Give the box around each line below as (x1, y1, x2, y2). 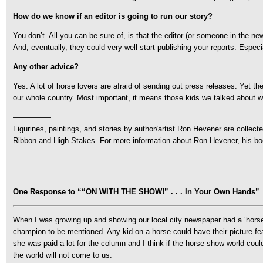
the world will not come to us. (13, 251, 112, 259)
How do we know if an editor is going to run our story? (13, 12, 213, 21)
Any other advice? (13, 62, 79, 71)
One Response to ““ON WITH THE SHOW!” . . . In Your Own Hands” (13, 187, 259, 196)
